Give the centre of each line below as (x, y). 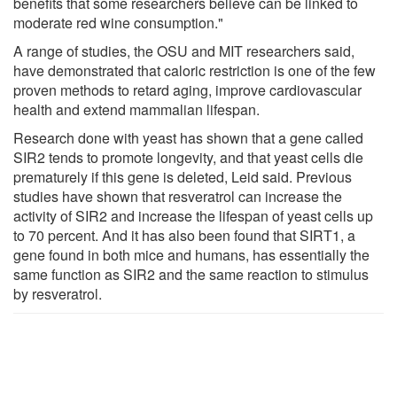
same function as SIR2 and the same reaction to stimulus (191, 274)
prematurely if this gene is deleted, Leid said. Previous (183, 176)
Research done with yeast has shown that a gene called (188, 137)
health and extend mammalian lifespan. (136, 109)
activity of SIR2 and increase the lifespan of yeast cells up (193, 215)
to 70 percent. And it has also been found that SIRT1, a (184, 235)
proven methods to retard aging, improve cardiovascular (187, 90)
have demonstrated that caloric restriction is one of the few (195, 70)
